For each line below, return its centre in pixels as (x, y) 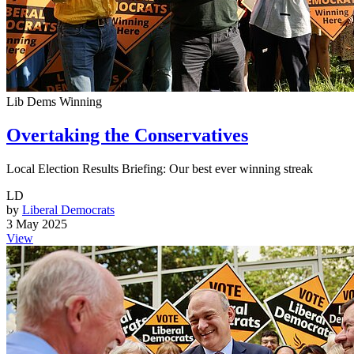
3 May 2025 (37, 224)
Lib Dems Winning (54, 101)
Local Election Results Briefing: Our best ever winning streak (160, 168)
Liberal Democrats (68, 209)
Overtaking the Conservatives (127, 135)
